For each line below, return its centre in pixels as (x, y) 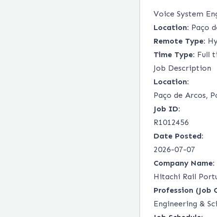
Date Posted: (178, 136)
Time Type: (174, 54)
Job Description (182, 68)
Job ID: (167, 109)
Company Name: (184, 163)
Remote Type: (179, 41)
